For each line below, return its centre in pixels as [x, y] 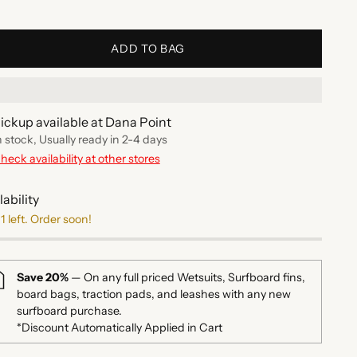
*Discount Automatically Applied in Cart [119, 328]
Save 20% [42, 278]
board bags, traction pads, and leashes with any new [153, 294]
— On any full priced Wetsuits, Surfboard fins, [186, 278]
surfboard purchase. [69, 311]
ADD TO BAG [148, 49]
